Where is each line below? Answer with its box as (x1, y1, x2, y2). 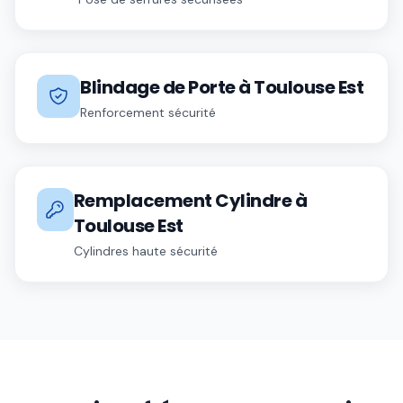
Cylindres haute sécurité (73, 243, 218, 259)
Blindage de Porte (80, 75, 236, 100)
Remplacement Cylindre (73, 188, 292, 213)
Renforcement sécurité (80, 104, 216, 121)
